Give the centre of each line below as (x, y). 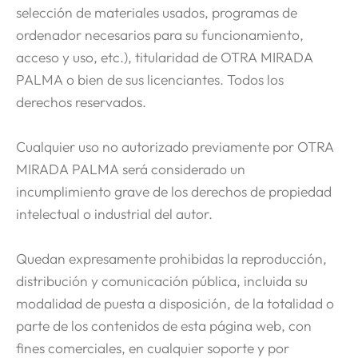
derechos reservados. (81, 101)
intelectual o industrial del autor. (114, 213)
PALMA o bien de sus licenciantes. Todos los (150, 79)
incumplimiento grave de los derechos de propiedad (174, 191)
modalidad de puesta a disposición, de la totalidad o (175, 303)
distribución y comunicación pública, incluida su (162, 280)
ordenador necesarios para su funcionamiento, (160, 34)
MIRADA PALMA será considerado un (131, 169)
